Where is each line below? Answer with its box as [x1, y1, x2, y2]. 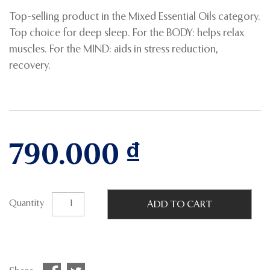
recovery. [9, 61, 51, 72]
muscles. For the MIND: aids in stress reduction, [9, 45, 218, 55]
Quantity [9, 199, 44, 209]
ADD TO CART [147, 200, 212, 210]
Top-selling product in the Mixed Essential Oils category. [9, 12, 260, 23]
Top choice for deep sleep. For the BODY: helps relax [9, 28, 244, 39]
